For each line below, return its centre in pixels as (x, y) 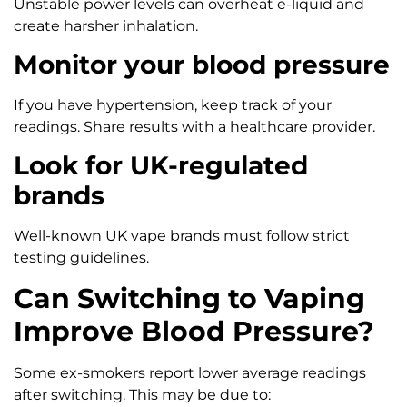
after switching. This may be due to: (142, 394)
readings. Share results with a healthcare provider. (194, 127)
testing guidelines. (81, 258)
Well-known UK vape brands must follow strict (182, 236)
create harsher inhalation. (106, 25)
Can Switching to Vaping (189, 298)
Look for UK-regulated (161, 166)
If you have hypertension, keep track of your (173, 105)
